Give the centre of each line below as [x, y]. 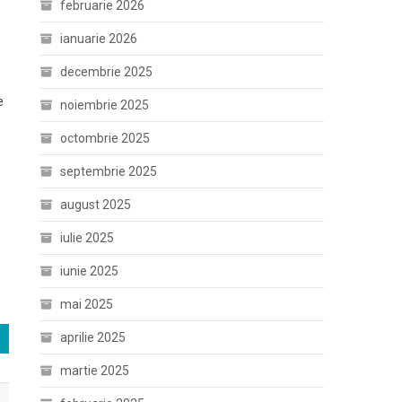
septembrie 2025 [109, 171]
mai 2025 [87, 304]
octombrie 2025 [105, 138]
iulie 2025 [87, 238]
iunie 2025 [90, 271]
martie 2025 [95, 371]
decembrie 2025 [107, 72]
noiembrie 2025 [105, 105]
